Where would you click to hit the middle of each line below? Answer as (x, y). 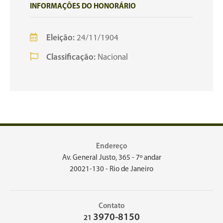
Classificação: (71, 57)
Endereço (111, 147)
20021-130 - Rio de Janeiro (111, 169)
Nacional (112, 57)
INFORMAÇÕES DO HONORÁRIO (83, 7)
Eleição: (60, 38)
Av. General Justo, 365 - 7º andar (111, 158)
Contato (111, 206)
